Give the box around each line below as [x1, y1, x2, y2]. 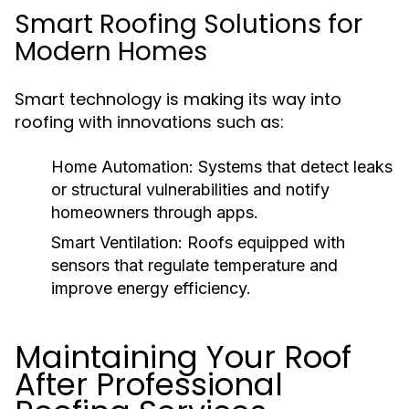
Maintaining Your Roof [15, 335, 351, 379]
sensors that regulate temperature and [51, 256, 338, 275]
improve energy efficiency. [51, 278, 251, 298]
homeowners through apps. [51, 203, 258, 222]
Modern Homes [15, 34, 207, 69]
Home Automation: [51, 157, 194, 176]
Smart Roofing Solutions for [15, 6, 362, 42]
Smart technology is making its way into [15, 88, 341, 110]
